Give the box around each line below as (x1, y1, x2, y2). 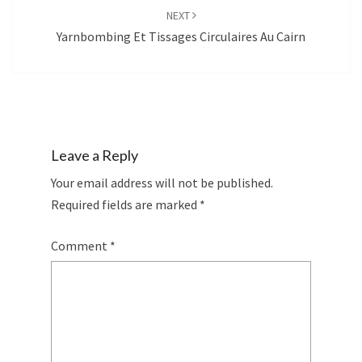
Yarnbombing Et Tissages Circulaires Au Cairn (57, 28, 305, 45)
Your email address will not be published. (51, 175, 273, 192)
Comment (51, 238, 110, 255)
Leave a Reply (51, 146, 138, 165)
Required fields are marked (51, 196, 200, 213)
